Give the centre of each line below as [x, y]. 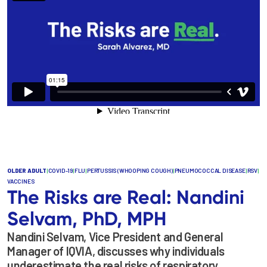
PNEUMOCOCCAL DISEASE [210, 170]
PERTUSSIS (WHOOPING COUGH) [130, 170]
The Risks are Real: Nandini [126, 197]
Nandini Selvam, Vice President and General [115, 237]
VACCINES [21, 181]
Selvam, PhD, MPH [87, 218]
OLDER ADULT [27, 170]
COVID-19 [60, 170]
